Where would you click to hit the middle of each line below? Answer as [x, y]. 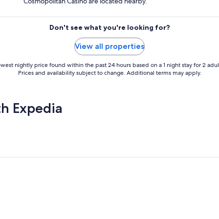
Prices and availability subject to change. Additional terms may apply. [109, 73]
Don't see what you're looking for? [109, 28]
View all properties [109, 46]
